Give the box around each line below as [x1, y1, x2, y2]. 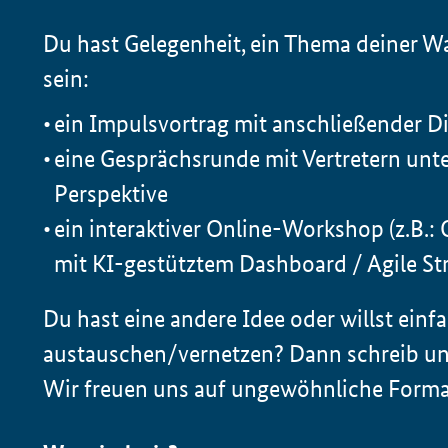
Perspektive [54, 179, 169, 209]
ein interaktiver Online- [54, 214, 283, 244]
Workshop [282, 214, 385, 244]
